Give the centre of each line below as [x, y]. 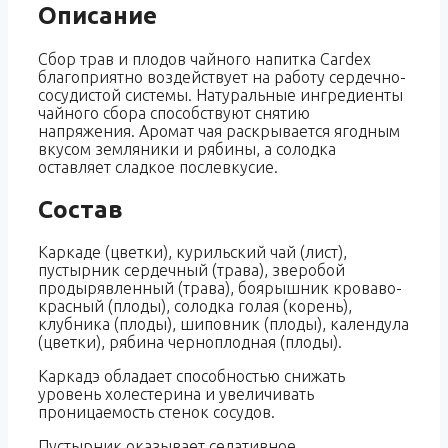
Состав [80, 209]
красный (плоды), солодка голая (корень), [195, 306]
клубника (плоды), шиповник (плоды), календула [223, 324]
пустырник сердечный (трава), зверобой [191, 270]
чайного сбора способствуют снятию [174, 112]
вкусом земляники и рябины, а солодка [187, 148]
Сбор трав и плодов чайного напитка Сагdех [204, 58]
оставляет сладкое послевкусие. [158, 166]
